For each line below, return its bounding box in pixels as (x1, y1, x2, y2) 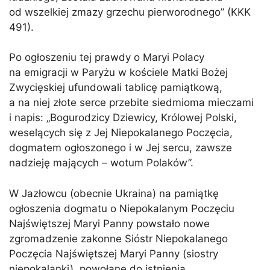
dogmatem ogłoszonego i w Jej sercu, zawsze (9, 142, 232, 154)
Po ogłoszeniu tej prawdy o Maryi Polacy (9, 51, 204, 64)
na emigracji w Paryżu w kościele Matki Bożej (9, 66, 228, 79)
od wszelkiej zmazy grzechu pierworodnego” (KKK (9, 5, 251, 18)
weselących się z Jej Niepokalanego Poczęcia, (9, 127, 233, 139)
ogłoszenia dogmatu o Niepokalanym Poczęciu (9, 202, 234, 215)
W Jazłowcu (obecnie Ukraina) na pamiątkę (9, 187, 219, 199)
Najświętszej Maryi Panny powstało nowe (9, 217, 210, 230)
